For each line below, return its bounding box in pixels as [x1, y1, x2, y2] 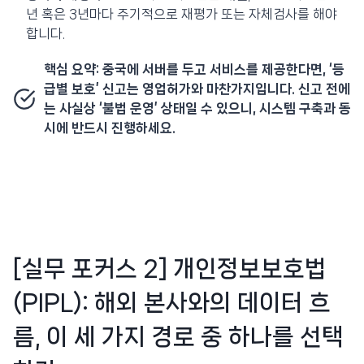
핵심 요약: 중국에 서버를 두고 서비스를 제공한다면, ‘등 [44, 62, 344, 76]
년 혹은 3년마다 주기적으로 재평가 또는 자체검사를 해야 [25, 6, 337, 21]
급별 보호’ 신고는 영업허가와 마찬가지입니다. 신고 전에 [44, 81, 350, 96]
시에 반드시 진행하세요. [44, 120, 175, 135]
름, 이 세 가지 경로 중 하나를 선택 [13, 323, 344, 349]
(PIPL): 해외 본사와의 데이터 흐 [13, 289, 331, 315]
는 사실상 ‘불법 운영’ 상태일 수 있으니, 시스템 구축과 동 [44, 101, 351, 115]
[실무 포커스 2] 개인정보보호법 [13, 255, 327, 281]
